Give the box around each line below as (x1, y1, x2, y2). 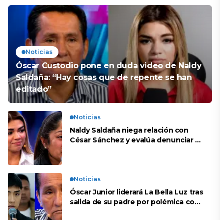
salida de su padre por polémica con (70, 197, 199, 206)
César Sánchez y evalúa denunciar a (70, 136, 200, 144)
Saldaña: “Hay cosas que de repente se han (16, 73, 192, 82)
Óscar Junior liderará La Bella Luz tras (70, 188, 203, 196)
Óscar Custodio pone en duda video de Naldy (16, 61, 202, 70)
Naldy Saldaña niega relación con (70, 126, 189, 135)
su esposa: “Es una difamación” (70, 145, 183, 154)
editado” (16, 84, 52, 94)
